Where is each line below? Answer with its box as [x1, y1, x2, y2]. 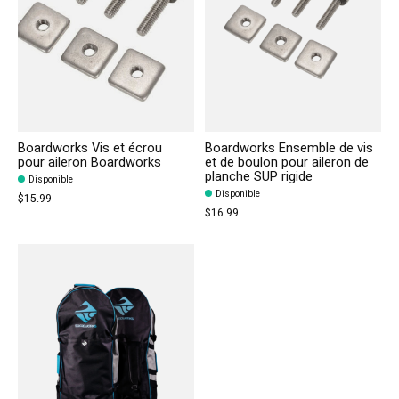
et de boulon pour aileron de [204, 152, 369, 172]
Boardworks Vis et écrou [18, 138, 162, 158]
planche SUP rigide [204, 167, 313, 186]
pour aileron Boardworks [18, 152, 161, 172]
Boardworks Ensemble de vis [204, 138, 373, 158]
